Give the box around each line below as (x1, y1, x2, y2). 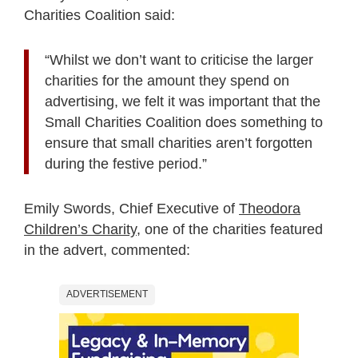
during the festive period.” (45, 155, 207, 172)
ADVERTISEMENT (66, 288, 148, 300)
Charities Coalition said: (24, 6, 175, 23)
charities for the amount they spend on (45, 72, 289, 89)
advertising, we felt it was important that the (45, 93, 320, 109)
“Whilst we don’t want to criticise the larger (45, 51, 313, 68)
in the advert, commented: (24, 241, 190, 258)
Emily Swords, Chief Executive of (24, 200, 239, 217)
